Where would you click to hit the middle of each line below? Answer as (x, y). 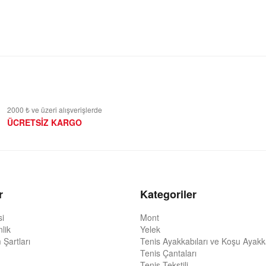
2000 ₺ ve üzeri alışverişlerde (55, 110)
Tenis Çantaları (168, 253)
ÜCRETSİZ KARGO (45, 122)
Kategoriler (168, 194)
